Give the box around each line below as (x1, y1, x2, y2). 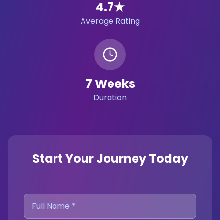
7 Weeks (85, 76, 135, 92)
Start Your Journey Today (32, 150, 188, 166)
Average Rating (80, 15, 140, 27)
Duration (93, 92, 127, 103)
